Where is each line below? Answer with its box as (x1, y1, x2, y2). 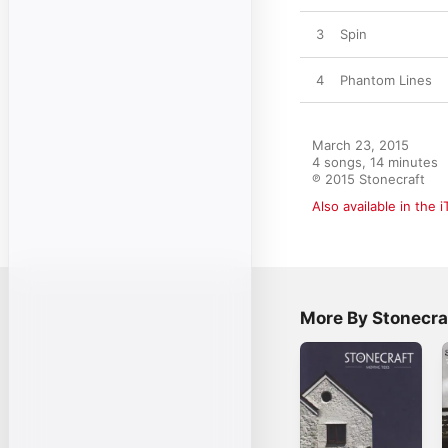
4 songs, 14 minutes (312, 154, 438, 170)
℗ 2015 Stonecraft (312, 171, 425, 187)
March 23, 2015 (312, 137, 409, 153)
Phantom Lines (340, 72, 432, 88)
